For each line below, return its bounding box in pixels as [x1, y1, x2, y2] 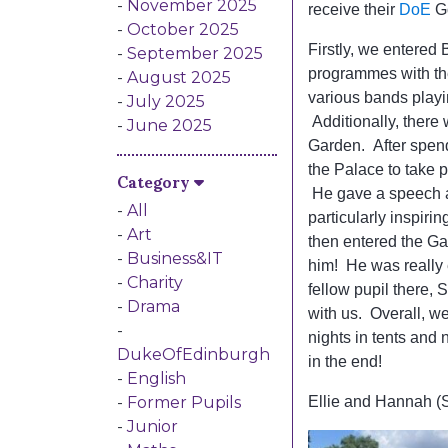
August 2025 [127, 68, 231, 87]
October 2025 [127, 20, 239, 39]
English [127, 369, 186, 388]
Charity [127, 273, 183, 292]
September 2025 [127, 44, 263, 63]
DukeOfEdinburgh [117, 345, 270, 364]
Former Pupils [127, 393, 241, 412]
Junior [127, 417, 178, 436]
